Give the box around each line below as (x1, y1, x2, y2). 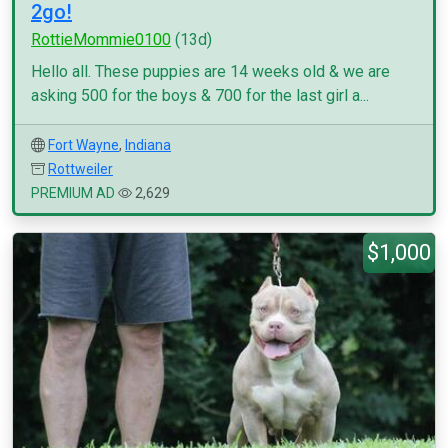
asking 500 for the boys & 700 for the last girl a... (31, 86, 369, 105)
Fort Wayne (48, 137, 119, 153)
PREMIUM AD (31, 185, 115, 201)
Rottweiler (48, 161, 113, 177)
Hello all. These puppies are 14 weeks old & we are (31, 62, 390, 81)
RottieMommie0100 (31, 30, 171, 49)
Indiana (125, 137, 171, 153)
